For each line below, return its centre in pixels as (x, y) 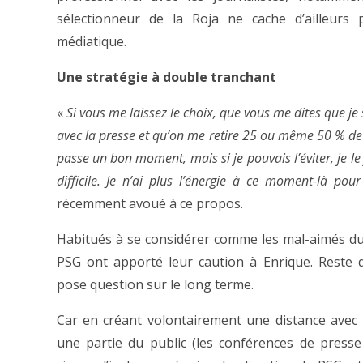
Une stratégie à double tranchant (166, 77)
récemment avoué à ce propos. (149, 203)
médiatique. (91, 41)
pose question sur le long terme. (155, 284)
